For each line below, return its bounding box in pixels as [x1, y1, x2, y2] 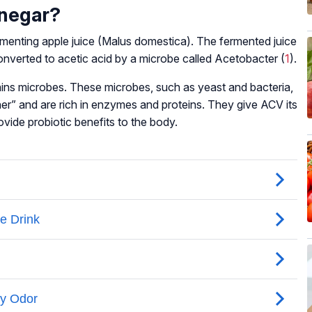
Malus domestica [102, 33, 187, 48]
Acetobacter [214, 51, 278, 65]
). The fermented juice [187, 33, 297, 48]
